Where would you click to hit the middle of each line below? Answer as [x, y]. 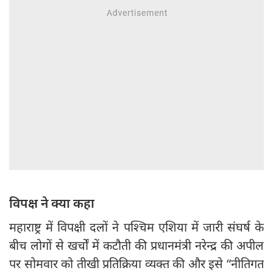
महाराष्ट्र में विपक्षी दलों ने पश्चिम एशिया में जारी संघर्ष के [136, 227]
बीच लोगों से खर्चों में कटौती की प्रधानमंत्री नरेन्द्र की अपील [136, 246]
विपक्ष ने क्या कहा [53, 203]
